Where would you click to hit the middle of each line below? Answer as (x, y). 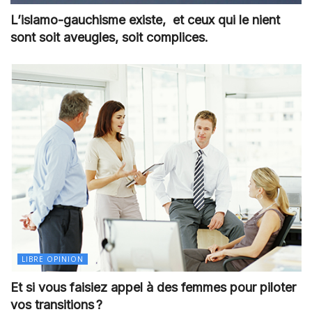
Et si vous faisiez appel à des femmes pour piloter (153, 288)
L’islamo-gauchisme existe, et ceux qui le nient (145, 20)
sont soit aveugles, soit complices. (109, 38)
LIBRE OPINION (53, 259)
